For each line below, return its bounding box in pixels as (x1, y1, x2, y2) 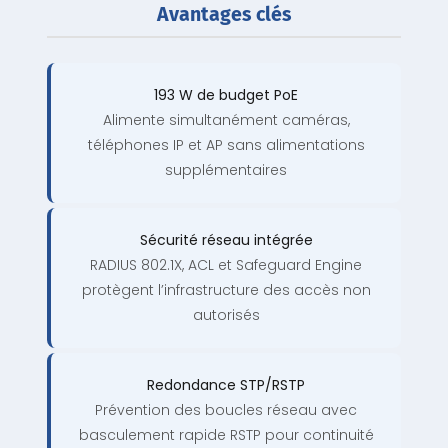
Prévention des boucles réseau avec (95, 400, 357, 421)
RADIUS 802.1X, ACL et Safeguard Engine (90, 255, 362, 276)
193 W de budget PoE (154, 85, 298, 106)
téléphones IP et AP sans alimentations (87, 135, 365, 156)
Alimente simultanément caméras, (102, 110, 350, 131)
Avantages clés (157, 3, 291, 27)
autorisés (192, 305, 260, 326)
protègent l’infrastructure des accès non (81, 280, 371, 301)
